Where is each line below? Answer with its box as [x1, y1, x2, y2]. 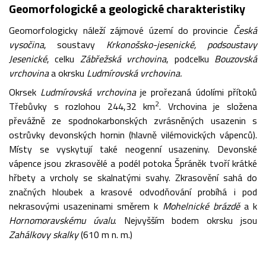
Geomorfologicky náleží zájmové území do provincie [9, 23, 233, 37]
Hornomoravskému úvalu [9, 213, 115, 227]
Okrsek [9, 84, 41, 99]
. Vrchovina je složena [159, 99, 258, 113]
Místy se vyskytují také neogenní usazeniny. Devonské [9, 141, 257, 156]
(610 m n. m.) [78, 227, 135, 242]
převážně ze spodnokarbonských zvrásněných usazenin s [9, 113, 257, 128]
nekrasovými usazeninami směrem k [9, 198, 163, 213]
